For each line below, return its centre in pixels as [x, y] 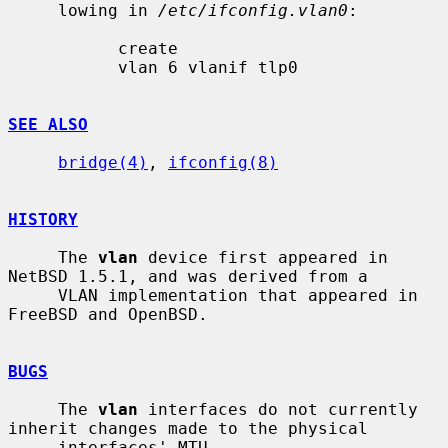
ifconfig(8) [223, 162]
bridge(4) [103, 162]
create [63, 48]
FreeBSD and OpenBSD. [108, 314]
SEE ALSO [48, 124]
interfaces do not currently [278, 409]
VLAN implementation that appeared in [33, 295]
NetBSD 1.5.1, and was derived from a [188, 276]
